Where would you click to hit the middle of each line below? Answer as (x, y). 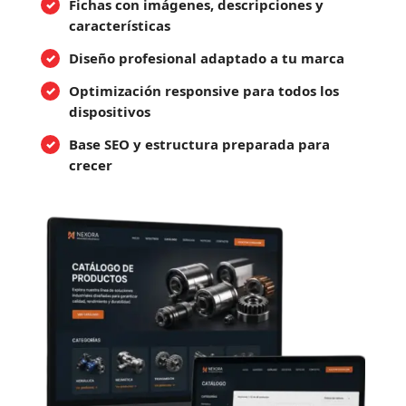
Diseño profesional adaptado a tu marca (206, 58)
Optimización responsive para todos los (203, 91)
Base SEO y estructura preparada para (199, 144)
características (119, 25)
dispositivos (109, 111)
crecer (90, 165)
